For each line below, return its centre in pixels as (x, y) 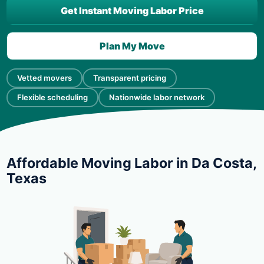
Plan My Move (132, 46)
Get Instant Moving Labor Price (132, 11)
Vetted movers (44, 78)
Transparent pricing (130, 78)
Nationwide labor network (157, 97)
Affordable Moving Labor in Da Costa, (131, 163)
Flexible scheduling (52, 97)
